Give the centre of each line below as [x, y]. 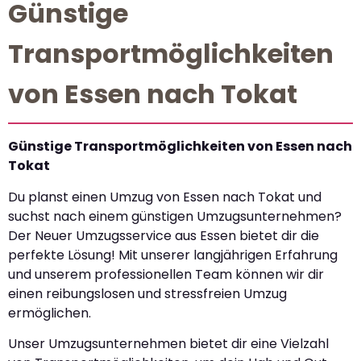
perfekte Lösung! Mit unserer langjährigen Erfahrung [173, 255]
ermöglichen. [50, 313]
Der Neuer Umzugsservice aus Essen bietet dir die [164, 235]
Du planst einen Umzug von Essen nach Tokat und [165, 197]
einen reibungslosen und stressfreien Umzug [147, 293]
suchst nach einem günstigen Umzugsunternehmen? [175, 216]
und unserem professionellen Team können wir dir [166, 274]
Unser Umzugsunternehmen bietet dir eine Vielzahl [168, 344]
